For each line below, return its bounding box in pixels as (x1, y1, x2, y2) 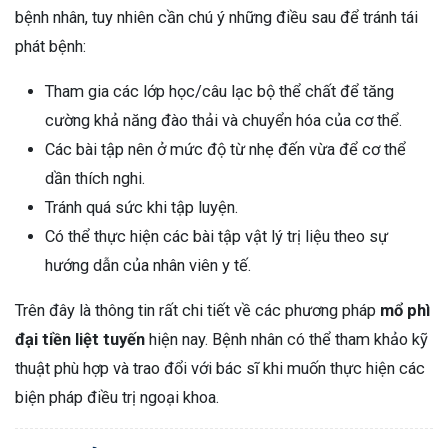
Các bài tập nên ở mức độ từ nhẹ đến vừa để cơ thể (45, 140, 406, 160)
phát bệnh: (15, 37, 86, 57)
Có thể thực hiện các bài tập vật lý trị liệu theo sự (45, 227, 388, 247)
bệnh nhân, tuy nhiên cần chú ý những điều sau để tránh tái (15, 8, 418, 28)
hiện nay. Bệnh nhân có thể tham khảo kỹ (145, 330, 428, 350)
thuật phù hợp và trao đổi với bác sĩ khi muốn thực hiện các (15, 359, 425, 379)
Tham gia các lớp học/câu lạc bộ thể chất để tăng (45, 82, 394, 102)
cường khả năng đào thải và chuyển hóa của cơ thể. (45, 111, 402, 131)
